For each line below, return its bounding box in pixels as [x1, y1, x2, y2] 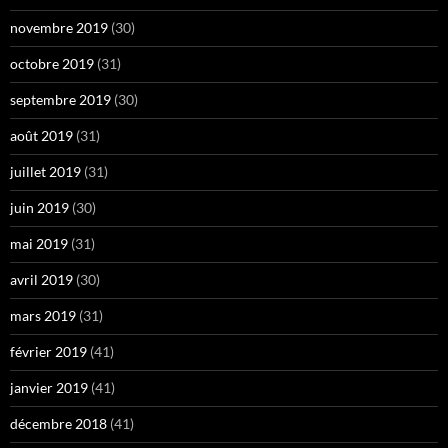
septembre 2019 [10, 90, 111, 108]
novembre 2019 [10, 18, 108, 36]
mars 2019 [10, 306, 76, 324]
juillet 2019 [10, 162, 81, 180]
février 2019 [10, 342, 87, 360]
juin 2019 [10, 198, 69, 216]
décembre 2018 [10, 414, 107, 432]
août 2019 [10, 126, 73, 144]
